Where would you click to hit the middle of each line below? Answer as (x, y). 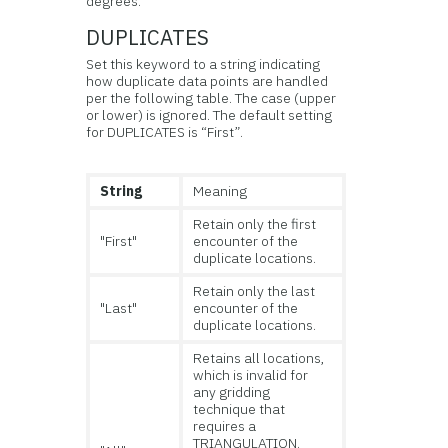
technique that (239, 409)
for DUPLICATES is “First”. (165, 132)
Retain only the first (255, 224)
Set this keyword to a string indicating (203, 64)
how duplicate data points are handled (207, 81)
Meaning (220, 191)
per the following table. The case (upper (211, 98)
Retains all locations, (259, 358)
